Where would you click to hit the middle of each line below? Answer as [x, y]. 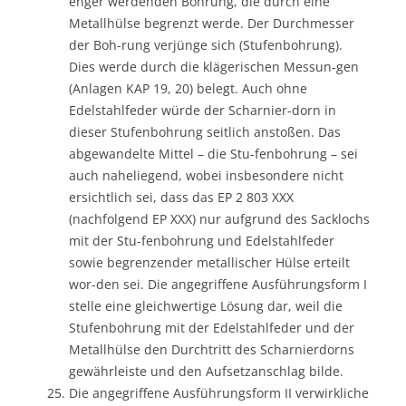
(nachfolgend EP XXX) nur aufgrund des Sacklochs [219, 218]
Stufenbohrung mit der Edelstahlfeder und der [212, 327]
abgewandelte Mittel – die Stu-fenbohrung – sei [213, 153]
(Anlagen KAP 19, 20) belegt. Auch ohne [188, 88]
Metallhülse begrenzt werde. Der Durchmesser [212, 23]
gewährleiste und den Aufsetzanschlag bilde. [206, 371]
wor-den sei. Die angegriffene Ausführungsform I [218, 284]
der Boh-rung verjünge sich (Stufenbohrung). [206, 44]
